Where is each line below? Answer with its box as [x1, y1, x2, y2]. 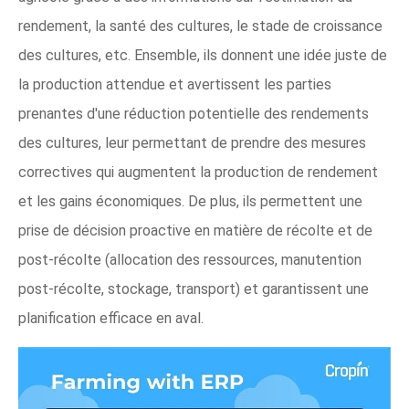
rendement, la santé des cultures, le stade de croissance [18, 17, 383, 36]
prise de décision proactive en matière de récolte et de [18, 222, 372, 240]
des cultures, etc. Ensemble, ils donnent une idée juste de [18, 47, 387, 65]
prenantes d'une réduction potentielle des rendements [18, 105, 369, 123]
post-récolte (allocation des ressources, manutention [18, 251, 362, 269]
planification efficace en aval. [18, 309, 204, 328]
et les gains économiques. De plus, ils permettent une [18, 193, 362, 211]
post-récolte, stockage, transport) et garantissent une [18, 280, 369, 299]
